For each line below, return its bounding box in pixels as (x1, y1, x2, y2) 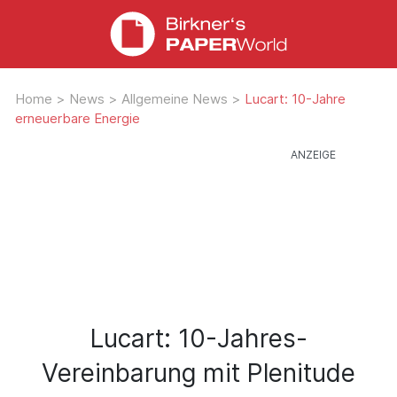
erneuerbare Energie (15, 109, 140, 127)
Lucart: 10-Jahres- (90, 323, 307, 354)
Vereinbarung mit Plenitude (42, 357, 355, 388)
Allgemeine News (121, 90, 231, 107)
